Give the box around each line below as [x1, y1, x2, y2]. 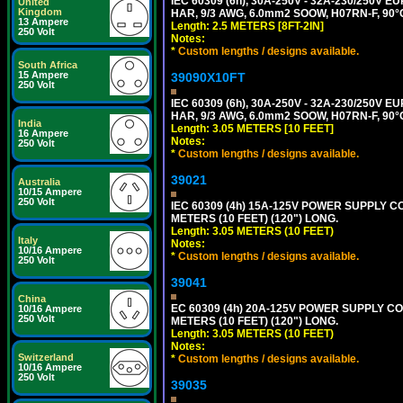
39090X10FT [171, 69, 246, 85]
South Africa [18, 59, 77, 70]
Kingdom [18, 6, 62, 17]
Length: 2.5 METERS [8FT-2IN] [171, 19, 324, 32]
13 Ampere [18, 16, 68, 27]
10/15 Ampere [18, 186, 82, 197]
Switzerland [18, 352, 74, 363]
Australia [18, 176, 60, 187]
